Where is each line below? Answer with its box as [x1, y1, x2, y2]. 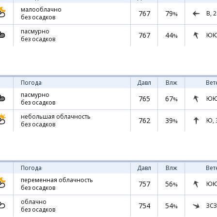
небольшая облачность [21, 112, 91, 121]
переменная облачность [21, 176, 93, 184]
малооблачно [21, 5, 62, 14]
